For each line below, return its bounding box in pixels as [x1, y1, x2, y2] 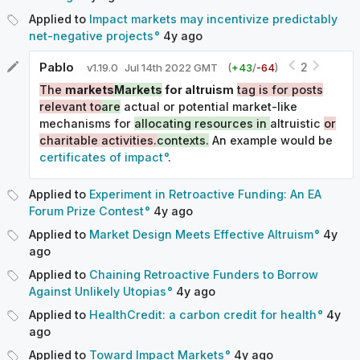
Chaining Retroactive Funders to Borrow [89, 267, 318, 281]
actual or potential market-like [121, 100, 297, 114]
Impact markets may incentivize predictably [89, 12, 337, 26]
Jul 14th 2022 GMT [125, 60, 218, 74]
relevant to [39, 100, 101, 114]
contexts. [157, 133, 209, 148]
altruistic [270, 117, 324, 131]
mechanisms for [39, 117, 134, 131]
